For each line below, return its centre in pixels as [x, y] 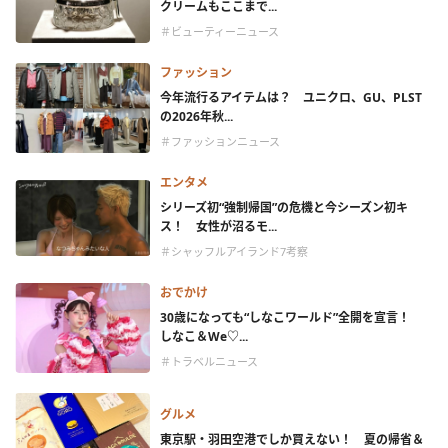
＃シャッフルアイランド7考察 [234, 252]
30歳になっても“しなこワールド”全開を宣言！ [291, 318]
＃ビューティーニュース [219, 32]
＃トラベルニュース [209, 362]
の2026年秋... [196, 117]
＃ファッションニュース [220, 142]
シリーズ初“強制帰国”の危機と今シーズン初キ [284, 208]
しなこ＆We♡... [204, 337]
